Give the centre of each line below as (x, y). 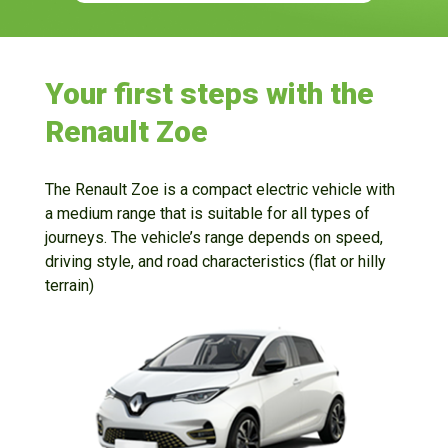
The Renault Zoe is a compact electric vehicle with (219, 190)
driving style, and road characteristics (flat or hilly (215, 262)
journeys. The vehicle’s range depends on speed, (213, 238)
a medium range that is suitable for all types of (207, 214)
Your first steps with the (209, 94)
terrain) (69, 286)
